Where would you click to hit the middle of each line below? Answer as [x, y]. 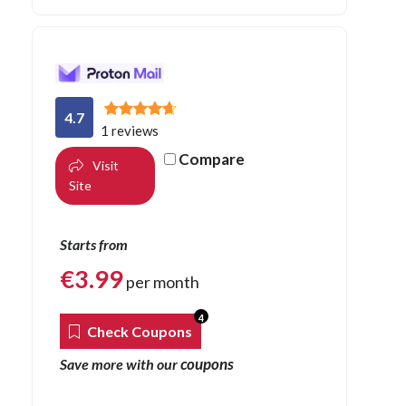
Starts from [94, 244]
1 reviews [130, 130]
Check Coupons [138, 331]
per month [161, 281]
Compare [212, 159]
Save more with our [120, 363]
